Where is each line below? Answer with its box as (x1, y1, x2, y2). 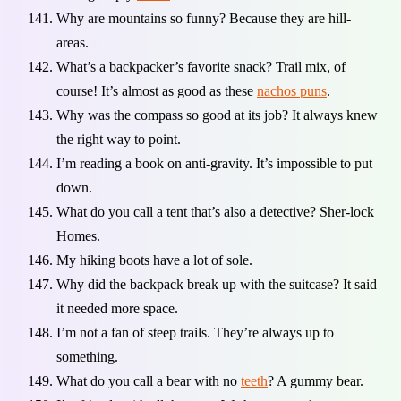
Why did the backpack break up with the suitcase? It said (56, 277, 377, 293)
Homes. (56, 228, 100, 244)
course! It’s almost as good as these (56, 83, 257, 99)
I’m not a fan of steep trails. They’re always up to (56, 325, 334, 341)
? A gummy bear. (268, 373, 363, 389)
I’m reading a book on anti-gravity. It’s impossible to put (56, 156, 372, 172)
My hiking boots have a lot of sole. (56, 252, 252, 269)
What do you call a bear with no (56, 373, 241, 389)
